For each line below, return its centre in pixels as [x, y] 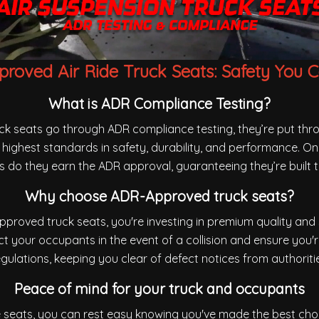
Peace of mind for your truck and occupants [159, 288]
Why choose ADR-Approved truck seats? [159, 196]
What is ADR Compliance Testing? [159, 103]
